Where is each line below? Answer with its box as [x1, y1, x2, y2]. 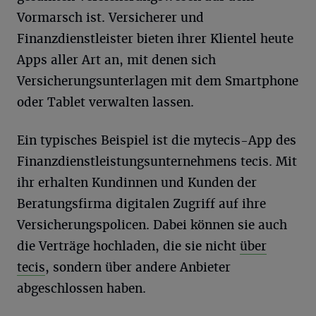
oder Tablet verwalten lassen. [17, 94, 194, 110]
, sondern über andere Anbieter [45, 259, 231, 275]
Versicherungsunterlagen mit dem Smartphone [17, 73, 298, 89]
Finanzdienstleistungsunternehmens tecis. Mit [17, 153, 297, 169]
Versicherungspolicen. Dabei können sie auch [17, 217, 287, 233]
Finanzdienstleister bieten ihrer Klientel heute [17, 30, 293, 47]
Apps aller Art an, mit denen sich [17, 51, 216, 68]
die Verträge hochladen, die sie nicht [17, 238, 240, 254]
